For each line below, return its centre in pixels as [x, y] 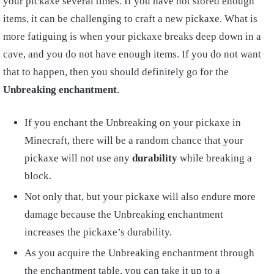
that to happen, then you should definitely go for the [116, 72]
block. [38, 176]
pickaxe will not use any [77, 158]
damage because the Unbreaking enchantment [124, 214]
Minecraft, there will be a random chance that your [134, 140]
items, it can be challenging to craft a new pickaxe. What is [130, 18]
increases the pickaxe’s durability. [98, 232]
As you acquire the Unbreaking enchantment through [139, 253]
